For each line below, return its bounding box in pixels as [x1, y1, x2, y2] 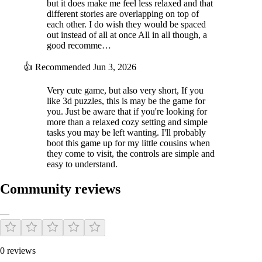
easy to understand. [47, 158, 118, 169]
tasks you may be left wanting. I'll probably [47, 127, 206, 137]
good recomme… [47, 40, 111, 50]
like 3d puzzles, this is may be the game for [47, 95, 205, 106]
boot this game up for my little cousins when [47, 137, 210, 148]
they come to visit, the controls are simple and [47, 148, 215, 158]
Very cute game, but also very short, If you [47, 85, 204, 95]
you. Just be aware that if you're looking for [47, 106, 207, 116]
